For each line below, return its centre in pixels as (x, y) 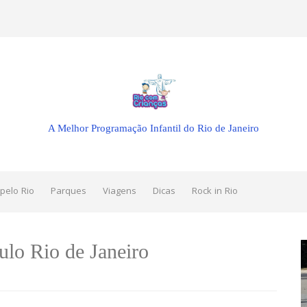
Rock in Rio (215, 192)
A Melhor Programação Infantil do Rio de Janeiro (153, 128)
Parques (69, 192)
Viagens (120, 192)
